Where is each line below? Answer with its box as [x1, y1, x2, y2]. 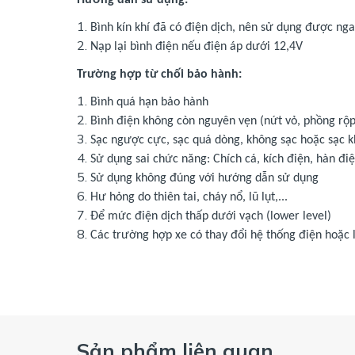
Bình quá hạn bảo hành [90, 95, 208, 109]
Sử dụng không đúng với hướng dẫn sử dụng [90, 171, 319, 185]
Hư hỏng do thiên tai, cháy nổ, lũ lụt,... [90, 190, 288, 204]
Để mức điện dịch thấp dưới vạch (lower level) [90, 209, 331, 223]
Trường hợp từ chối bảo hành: [77, 67, 242, 81]
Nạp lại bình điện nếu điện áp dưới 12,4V [90, 40, 303, 53]
